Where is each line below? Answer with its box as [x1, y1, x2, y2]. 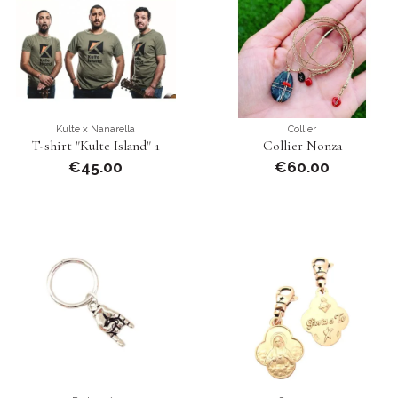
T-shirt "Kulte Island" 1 [31, 136, 160, 155]
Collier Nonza [262, 136, 342, 155]
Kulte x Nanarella [56, 122, 136, 135]
